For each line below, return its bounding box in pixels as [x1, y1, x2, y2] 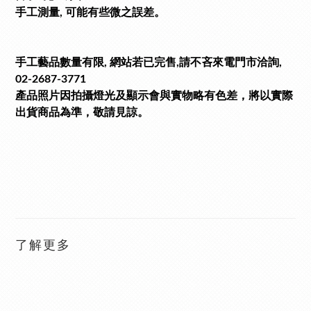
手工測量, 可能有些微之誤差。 [15, 7, 165, 18]
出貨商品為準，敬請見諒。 [15, 107, 149, 118]
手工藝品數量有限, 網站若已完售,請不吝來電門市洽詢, [15, 57, 282, 68]
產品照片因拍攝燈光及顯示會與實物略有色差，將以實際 [15, 90, 293, 101]
